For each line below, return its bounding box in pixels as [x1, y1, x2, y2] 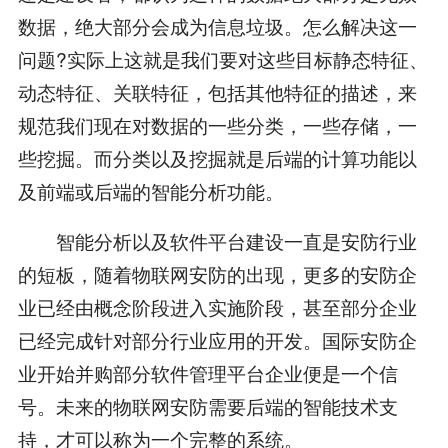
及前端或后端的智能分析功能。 [17, 176, 284, 204]
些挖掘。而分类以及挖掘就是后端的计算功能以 [17, 143, 417, 171]
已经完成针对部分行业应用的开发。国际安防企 [17, 326, 417, 354]
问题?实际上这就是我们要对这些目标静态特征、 [17, 44, 428, 72]
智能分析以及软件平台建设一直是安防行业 [17, 227, 417, 255]
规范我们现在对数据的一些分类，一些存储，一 [17, 110, 417, 138]
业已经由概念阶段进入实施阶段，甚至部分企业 [17, 293, 417, 321]
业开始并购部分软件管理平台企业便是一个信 [17, 359, 398, 387]
